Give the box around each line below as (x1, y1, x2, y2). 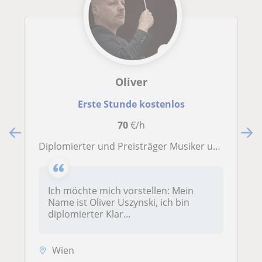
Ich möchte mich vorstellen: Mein (48, 184, 194, 198)
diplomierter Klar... (48, 208, 130, 221)
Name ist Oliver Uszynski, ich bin (48, 196, 189, 209)
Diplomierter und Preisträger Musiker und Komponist (46, 140, 213, 153)
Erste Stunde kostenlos (77, 98, 185, 111)
